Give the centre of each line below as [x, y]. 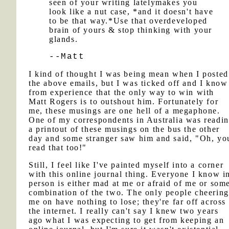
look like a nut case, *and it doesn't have [131, 12]
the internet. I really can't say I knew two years [124, 211]
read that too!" [58, 147]
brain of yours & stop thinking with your [131, 30]
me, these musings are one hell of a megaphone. [124, 111]
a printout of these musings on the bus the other [124, 129]
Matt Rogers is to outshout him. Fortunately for [124, 101]
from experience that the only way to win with [122, 92]
